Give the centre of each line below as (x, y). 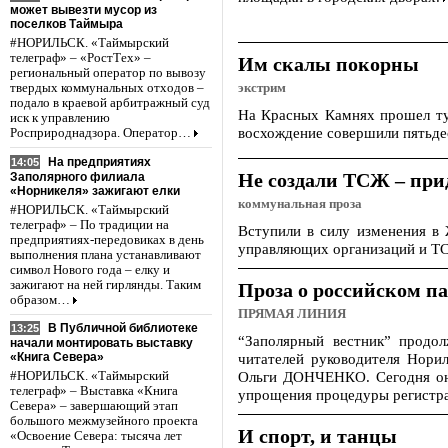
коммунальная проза (300, 204)
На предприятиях (99, 161)
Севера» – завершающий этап (94, 406)
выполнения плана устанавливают (105, 254)
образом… (40, 299)
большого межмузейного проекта (104, 421)
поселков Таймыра (66, 23)
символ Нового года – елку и (90, 269)
